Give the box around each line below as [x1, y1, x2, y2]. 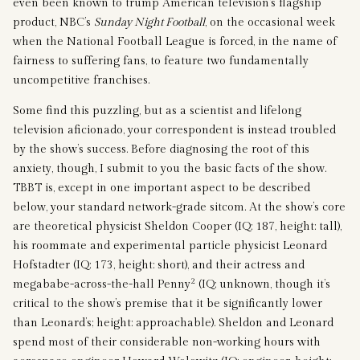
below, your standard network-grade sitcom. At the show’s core [13, 200, 346, 214]
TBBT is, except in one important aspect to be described [13, 181, 310, 194]
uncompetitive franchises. [13, 73, 149, 87]
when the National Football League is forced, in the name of [13, 35, 337, 48]
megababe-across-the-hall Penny [13, 277, 190, 291]
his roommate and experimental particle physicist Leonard [13, 239, 327, 252]
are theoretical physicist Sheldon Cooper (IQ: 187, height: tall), [13, 219, 342, 233]
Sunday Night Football [94, 15, 205, 29]
